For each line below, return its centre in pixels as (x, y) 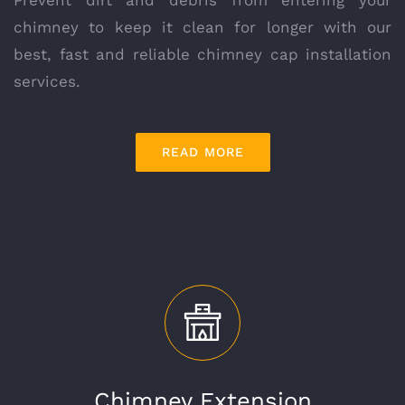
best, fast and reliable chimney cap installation (202, 54)
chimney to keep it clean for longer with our (202, 27)
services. (47, 81)
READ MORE (202, 151)
